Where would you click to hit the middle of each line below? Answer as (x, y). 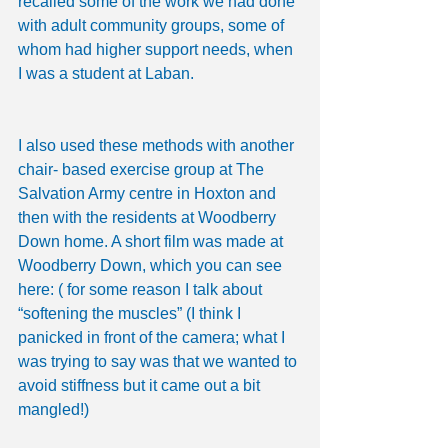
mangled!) (53, 410)
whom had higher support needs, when (157, 50)
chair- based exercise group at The (143, 170)
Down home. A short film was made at (152, 242)
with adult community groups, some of (153, 26)
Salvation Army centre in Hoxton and (149, 194)
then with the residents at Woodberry (149, 218)
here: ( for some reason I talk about (142, 290)
